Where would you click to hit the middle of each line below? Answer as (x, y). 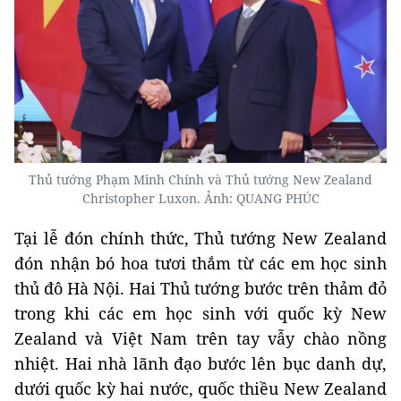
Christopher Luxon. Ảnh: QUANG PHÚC (200, 198)
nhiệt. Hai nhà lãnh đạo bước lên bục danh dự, (200, 363)
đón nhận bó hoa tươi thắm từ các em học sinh (200, 263)
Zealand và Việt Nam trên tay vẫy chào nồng (200, 338)
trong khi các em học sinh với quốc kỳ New (200, 313)
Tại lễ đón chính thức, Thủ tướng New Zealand (200, 238)
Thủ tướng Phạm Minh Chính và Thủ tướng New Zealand (200, 179)
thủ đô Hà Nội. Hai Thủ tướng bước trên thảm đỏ (200, 288)
